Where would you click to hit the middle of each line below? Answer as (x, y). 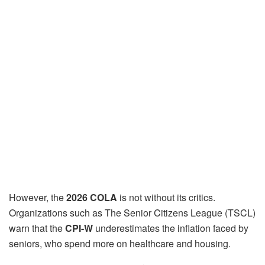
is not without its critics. (166, 198)
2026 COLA (92, 198)
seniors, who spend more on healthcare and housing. (120, 244)
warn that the (37, 228)
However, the (38, 198)
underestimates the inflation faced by (171, 228)
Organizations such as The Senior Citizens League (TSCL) (132, 213)
